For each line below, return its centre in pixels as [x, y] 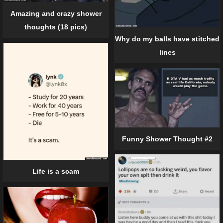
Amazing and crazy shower [56, 13]
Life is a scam [56, 171]
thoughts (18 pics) [56, 27]
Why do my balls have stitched [167, 39]
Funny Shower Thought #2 [167, 139]
